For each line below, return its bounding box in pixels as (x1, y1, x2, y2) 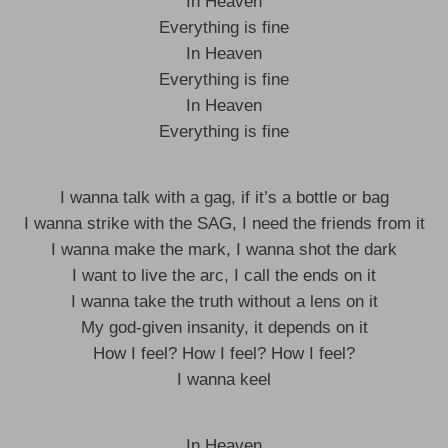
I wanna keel (177, 370, 271, 389)
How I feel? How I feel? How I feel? (93, 344, 355, 363)
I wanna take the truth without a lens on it (70, 292, 378, 311)
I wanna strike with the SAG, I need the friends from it (23, 214, 425, 233)
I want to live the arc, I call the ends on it (72, 266, 376, 285)
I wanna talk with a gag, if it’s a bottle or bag (59, 188, 389, 207)
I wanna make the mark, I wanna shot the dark (51, 240, 397, 259)
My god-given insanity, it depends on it (80, 318, 368, 337)
